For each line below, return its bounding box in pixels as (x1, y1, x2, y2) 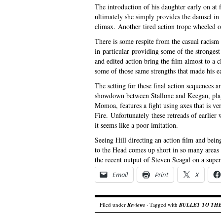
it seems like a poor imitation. (95, 120, 178, 130)
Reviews (127, 201, 145, 209)
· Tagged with (145, 201, 179, 208)
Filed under (100, 201, 127, 208)
